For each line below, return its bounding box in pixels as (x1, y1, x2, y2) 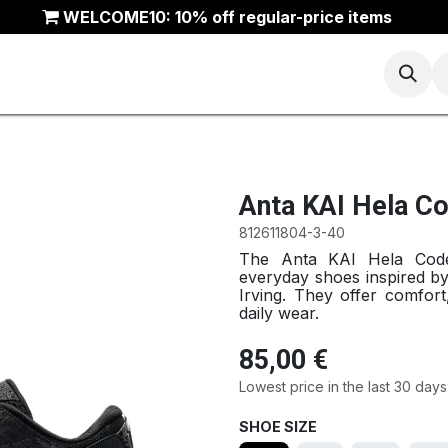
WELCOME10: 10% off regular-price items (62, 7, 392, 27)
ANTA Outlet (268, 63, 366, 84)
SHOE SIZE (239, 418, 317, 435)
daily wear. (239, 303, 319, 323)
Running (107, 63, 173, 84)
